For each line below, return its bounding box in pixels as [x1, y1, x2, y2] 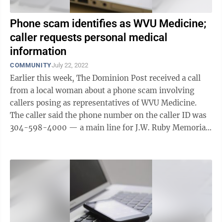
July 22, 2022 [51, 61, 88, 69]
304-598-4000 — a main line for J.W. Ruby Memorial [10, 123, 208, 132]
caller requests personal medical [10, 31, 167, 44]
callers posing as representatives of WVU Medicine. [10, 98, 197, 108]
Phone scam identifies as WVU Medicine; [10, 17, 207, 30]
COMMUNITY [10, 61, 52, 69]
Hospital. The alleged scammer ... [45, 135, 130, 145]
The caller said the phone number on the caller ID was [10, 111, 207, 120]
